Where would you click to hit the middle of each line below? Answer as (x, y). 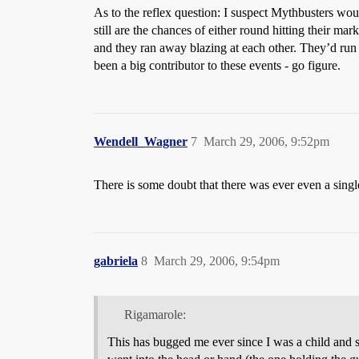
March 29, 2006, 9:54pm (217, 261)
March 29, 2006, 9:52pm (266, 141)
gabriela (116, 261)
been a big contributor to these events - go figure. (217, 65)
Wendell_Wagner (141, 141)
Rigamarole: (155, 314)
